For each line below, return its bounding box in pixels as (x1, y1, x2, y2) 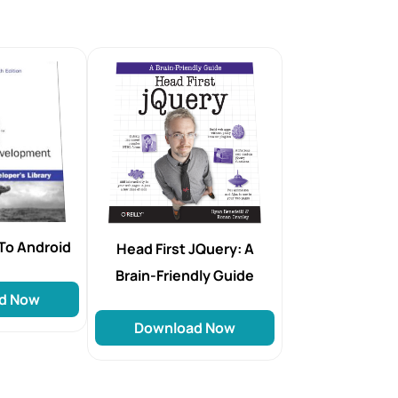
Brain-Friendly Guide (115, 265, 254, 285)
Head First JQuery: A (115, 238, 254, 259)
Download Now (134, 317, 235, 338)
